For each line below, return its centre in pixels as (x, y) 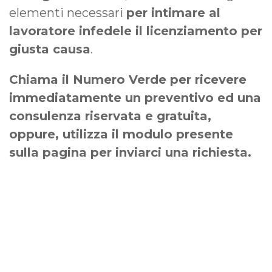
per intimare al (173, 13)
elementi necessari (68, 13)
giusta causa (50, 49)
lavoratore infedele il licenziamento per (136, 31)
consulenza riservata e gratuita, (110, 116)
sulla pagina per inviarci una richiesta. (130, 153)
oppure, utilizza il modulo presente (121, 134)
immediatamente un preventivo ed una (135, 98)
